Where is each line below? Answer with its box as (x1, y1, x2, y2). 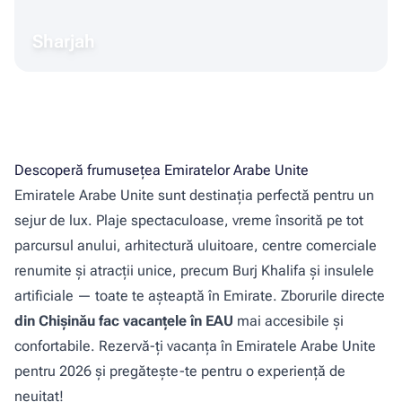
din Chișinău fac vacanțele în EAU (14, 312, 233, 329)
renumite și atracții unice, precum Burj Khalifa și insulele (14, 262, 374, 279)
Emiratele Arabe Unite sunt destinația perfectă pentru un (14, 187, 374, 204)
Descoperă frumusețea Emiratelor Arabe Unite (14, 162, 309, 179)
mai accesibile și (233, 312, 344, 329)
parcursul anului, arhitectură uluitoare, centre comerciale (14, 237, 377, 254)
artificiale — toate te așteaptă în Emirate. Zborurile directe (14, 287, 385, 304)
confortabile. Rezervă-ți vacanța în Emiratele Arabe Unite (14, 337, 376, 354)
